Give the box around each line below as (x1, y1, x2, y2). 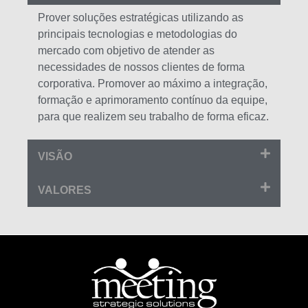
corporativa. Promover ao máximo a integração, (38, 78, 267, 90)
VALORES (38, 184, 91, 197)
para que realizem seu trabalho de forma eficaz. (38, 111, 269, 123)
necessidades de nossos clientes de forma (38, 61, 245, 74)
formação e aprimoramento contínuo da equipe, (38, 94, 267, 107)
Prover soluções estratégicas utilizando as (38, 12, 243, 24)
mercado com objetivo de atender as (38, 45, 214, 57)
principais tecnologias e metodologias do (38, 28, 237, 41)
